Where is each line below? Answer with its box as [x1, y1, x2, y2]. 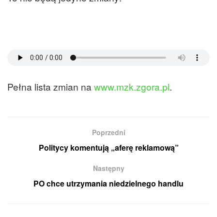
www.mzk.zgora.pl [94, 79, 170, 93]
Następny [93, 163, 124, 173]
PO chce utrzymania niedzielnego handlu [33, 178, 184, 189]
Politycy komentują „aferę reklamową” [38, 142, 179, 154]
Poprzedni [92, 127, 125, 138]
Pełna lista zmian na [7, 79, 94, 93]
